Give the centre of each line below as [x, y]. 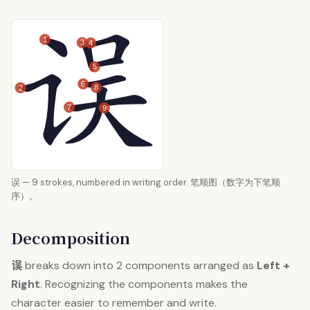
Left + [273, 265]
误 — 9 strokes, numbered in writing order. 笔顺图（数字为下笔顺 [146, 182]
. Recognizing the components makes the [144, 284]
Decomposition [71, 238]
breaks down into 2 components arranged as [139, 265]
